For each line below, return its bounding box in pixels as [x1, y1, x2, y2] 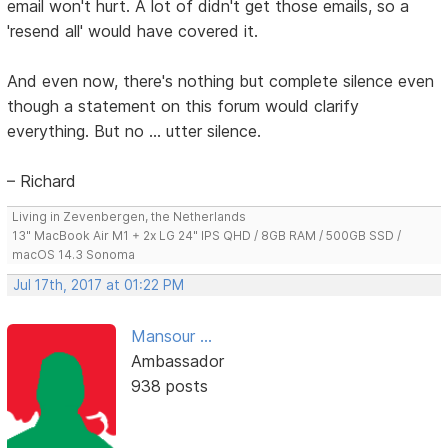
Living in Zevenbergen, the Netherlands [12, 209, 247, 225]
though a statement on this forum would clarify [7, 96, 360, 117]
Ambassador [130, 351, 224, 372]
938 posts [130, 376, 208, 397]
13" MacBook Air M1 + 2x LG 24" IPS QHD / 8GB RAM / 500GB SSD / [12, 228, 402, 244]
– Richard [7, 171, 77, 192]
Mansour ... [130, 326, 212, 347]
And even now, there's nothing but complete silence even [7, 71, 435, 92]
